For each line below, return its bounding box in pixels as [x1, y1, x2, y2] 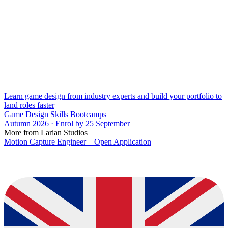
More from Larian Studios [4, 128, 88, 137]
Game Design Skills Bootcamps [4, 109, 106, 119]
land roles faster [4, 100, 54, 109]
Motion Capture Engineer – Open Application [4, 137, 151, 146]
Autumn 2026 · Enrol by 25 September [4, 119, 130, 128]
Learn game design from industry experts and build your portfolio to [4, 91, 222, 100]
